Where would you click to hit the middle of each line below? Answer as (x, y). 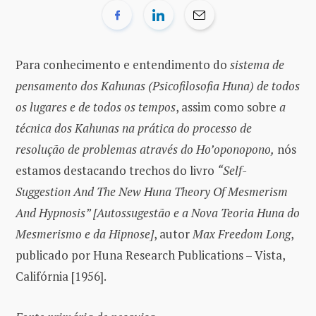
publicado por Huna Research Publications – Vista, (150, 255)
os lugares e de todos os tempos (96, 107)
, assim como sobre (227, 107)
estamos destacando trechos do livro (116, 170)
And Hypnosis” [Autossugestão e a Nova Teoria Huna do (158, 212)
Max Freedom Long (242, 233)
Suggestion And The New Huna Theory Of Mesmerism (152, 191)
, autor (173, 233)
